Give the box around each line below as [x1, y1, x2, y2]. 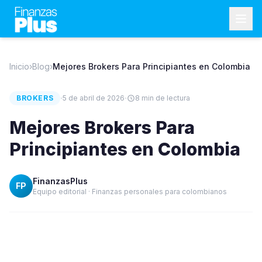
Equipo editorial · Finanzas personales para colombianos [33, 187, 227, 196]
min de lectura [140, 94, 191, 102]
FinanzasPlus [33, 176, 88, 186]
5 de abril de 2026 [63, 94, 125, 102]
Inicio [9, 61, 29, 71]
